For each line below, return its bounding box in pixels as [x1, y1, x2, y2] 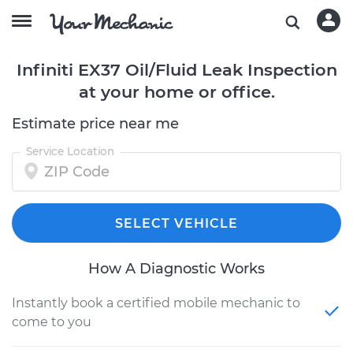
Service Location [25, 144, 115, 158]
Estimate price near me [12, 115, 179, 132]
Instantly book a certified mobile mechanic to [12, 295, 300, 310]
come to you [12, 314, 91, 329]
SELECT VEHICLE [115, 216, 238, 231]
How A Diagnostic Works [88, 260, 265, 277]
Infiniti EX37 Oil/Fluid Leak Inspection [16, 60, 337, 80]
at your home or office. [78, 82, 275, 102]
